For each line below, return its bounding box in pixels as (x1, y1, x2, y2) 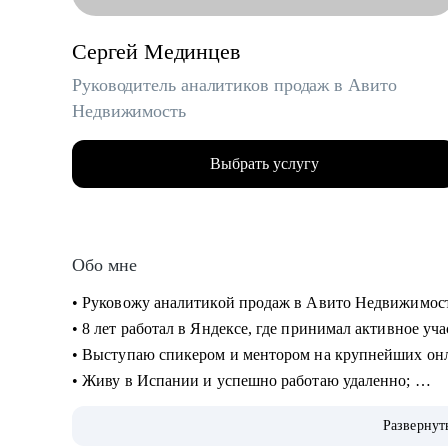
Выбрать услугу (209, 155, 319, 172)
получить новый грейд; (72, 424, 238, 441)
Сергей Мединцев (72, 39, 240, 64)
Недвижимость (72, 101, 186, 121)
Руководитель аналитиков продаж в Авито (72, 75, 397, 95)
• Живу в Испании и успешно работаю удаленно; (72, 372, 415, 389)
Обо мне (72, 255, 137, 275)
